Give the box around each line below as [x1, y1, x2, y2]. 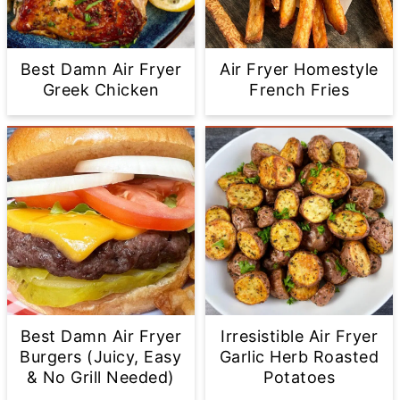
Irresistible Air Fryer [221, 327, 379, 346]
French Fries [249, 80, 350, 100]
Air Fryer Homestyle [220, 60, 379, 79]
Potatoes [263, 368, 336, 387]
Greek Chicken [42, 80, 160, 100]
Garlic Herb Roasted [219, 347, 379, 367]
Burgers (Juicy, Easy [20, 347, 182, 367]
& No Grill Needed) [26, 368, 175, 387]
